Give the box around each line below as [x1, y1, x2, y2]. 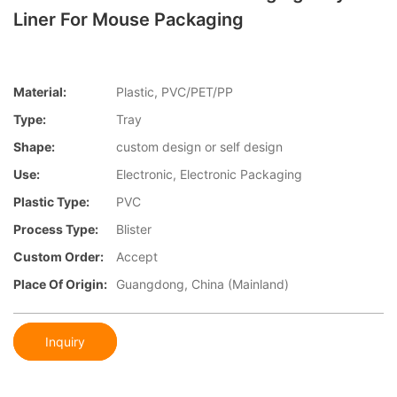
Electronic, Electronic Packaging [116, 167, 302, 183]
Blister [116, 222, 152, 237]
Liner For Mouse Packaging [13, 9, 244, 30]
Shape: [13, 139, 55, 155]
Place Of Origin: [13, 276, 107, 292]
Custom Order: [13, 249, 104, 265]
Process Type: [13, 222, 98, 237]
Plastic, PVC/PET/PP [116, 84, 233, 100]
